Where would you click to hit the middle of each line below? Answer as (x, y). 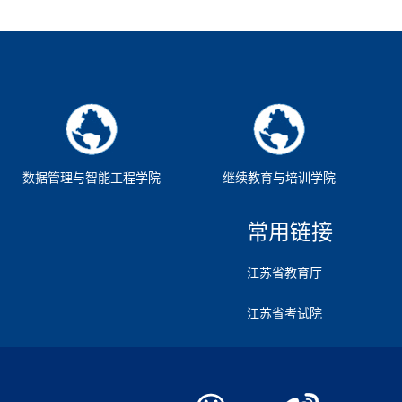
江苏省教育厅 (284, 273)
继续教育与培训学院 (279, 178)
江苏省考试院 (284, 314)
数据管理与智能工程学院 (91, 178)
